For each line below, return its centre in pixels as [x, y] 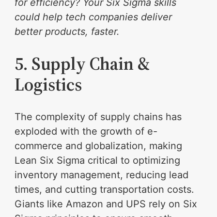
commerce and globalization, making [99, 146]
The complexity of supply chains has [98, 117]
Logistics [48, 85]
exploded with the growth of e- [86, 132]
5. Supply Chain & [82, 64]
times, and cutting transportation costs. [105, 190]
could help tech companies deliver [93, 17]
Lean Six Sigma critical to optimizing [98, 161]
